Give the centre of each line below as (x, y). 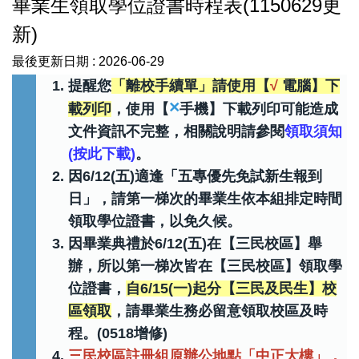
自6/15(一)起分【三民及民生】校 (231, 288)
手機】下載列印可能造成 (259, 109)
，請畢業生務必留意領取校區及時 (220, 311)
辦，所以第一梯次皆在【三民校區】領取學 (205, 266)
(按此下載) (102, 153)
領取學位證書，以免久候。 (155, 221)
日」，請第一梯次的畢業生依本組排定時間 (205, 198)
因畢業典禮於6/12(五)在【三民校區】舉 (195, 243)
